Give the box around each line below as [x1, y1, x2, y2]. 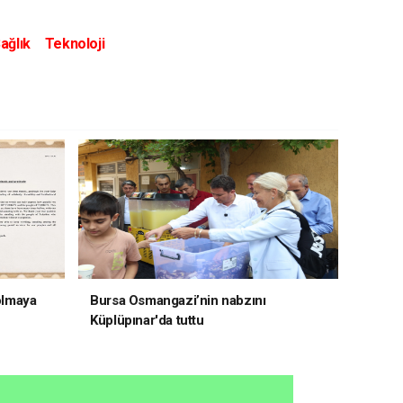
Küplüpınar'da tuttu [90, 312, 204, 328]
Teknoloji [44, 34, 105, 52]
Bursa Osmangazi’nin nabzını [90, 292, 266, 309]
